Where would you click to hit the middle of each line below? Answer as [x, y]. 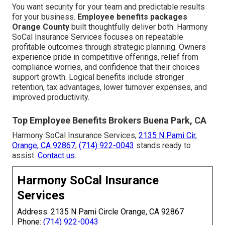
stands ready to [162, 146]
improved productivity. [51, 97]
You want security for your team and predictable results [108, 7]
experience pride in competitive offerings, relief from [105, 57]
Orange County [41, 27]
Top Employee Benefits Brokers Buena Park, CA [109, 121]
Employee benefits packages [132, 17]
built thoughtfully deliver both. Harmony [139, 27]
